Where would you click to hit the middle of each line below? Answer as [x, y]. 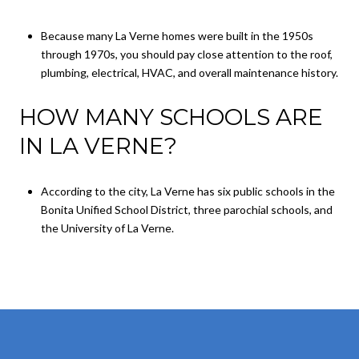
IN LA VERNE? [98, 146]
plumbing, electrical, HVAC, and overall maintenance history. [189, 72]
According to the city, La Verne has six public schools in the [188, 191]
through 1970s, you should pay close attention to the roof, [186, 54]
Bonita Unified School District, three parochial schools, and [186, 209]
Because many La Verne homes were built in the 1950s [177, 35]
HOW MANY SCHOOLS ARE [171, 117]
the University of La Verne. [107, 228]
